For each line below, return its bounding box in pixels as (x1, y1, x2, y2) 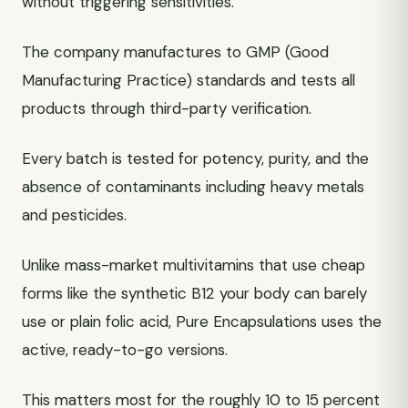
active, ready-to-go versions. (22, 340, 228, 360)
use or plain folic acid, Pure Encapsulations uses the (22, 311, 382, 331)
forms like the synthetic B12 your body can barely (22, 283, 367, 303)
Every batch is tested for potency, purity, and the (22, 148, 369, 168)
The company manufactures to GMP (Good (22, 42, 329, 62)
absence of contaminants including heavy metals (22, 177, 364, 197)
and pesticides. (22, 205, 127, 225)
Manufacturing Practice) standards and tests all (22, 70, 355, 90)
